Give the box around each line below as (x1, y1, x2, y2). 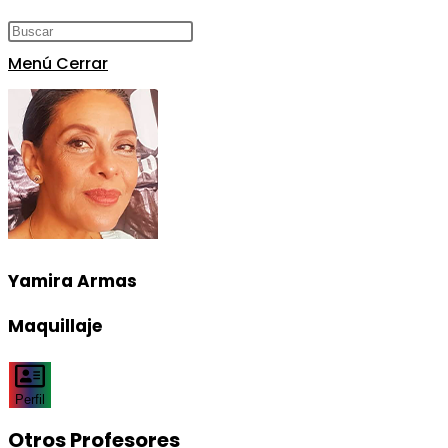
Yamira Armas (8, 268, 137, 293)
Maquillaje (8, 314, 102, 339)
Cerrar (56, 52, 108, 75)
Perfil (15, 392, 45, 408)
